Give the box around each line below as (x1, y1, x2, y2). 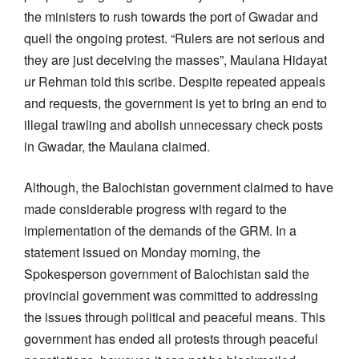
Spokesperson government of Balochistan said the (24, 264, 309, 283)
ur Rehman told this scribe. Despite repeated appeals (24, 71, 325, 91)
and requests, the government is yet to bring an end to (24, 93, 327, 112)
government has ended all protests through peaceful (24, 329, 318, 348)
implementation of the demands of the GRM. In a (24, 220, 296, 240)
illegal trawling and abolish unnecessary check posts (24, 115, 323, 134)
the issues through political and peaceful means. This (24, 307, 325, 326)
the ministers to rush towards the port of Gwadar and (24, 6, 318, 26)
